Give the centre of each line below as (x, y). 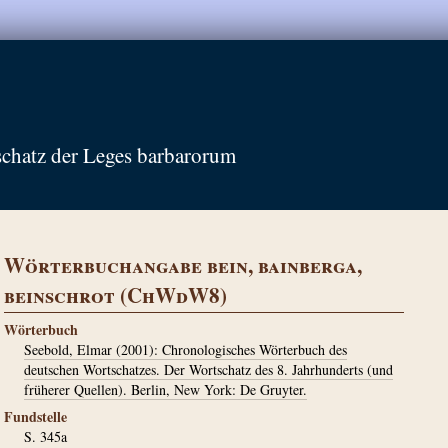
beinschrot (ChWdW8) (115, 295)
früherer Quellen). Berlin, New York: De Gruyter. (165, 389)
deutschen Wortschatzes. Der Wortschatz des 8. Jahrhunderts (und (208, 369)
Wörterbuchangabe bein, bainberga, (183, 265)
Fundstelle (35, 416)
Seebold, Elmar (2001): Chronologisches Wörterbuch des (185, 349)
